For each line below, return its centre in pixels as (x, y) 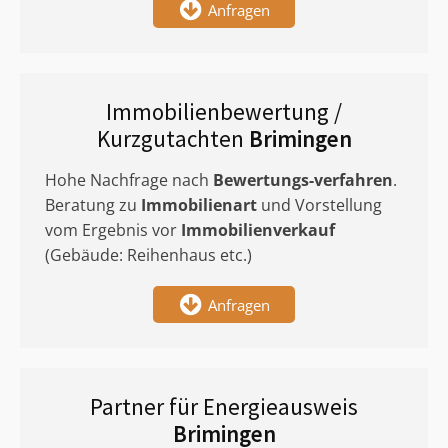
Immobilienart (199, 205)
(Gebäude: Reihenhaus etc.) (148, 255)
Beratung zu (93, 205)
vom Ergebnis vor (113, 230)
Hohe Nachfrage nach (129, 180)
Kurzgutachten (172, 138)
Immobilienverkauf (258, 230)
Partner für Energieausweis (224, 406)
